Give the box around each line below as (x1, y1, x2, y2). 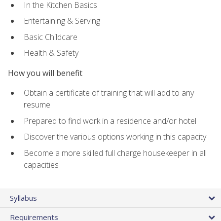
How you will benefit (8, 67, 82, 78)
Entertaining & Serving (24, 15, 100, 27)
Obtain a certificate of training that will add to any (24, 87, 194, 99)
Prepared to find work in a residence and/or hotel (24, 115, 196, 126)
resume (24, 99, 50, 110)
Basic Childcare (24, 31, 77, 42)
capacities (24, 159, 59, 170)
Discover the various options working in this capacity (24, 131, 206, 143)
